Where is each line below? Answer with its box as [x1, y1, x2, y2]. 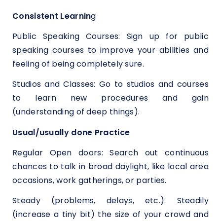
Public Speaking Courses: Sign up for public [12, 31, 209, 42]
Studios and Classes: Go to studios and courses [12, 78, 209, 90]
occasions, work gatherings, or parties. [12, 175, 167, 186]
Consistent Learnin [12, 10, 91, 22]
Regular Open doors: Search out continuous [12, 147, 209, 159]
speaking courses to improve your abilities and [12, 44, 209, 56]
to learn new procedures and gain [12, 92, 209, 104]
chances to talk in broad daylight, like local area [12, 161, 209, 173]
